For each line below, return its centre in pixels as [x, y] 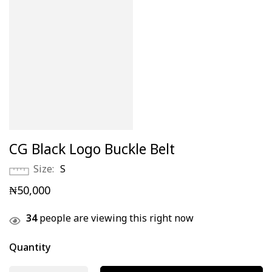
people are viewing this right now [115, 220]
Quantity [30, 250]
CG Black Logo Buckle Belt [92, 152]
